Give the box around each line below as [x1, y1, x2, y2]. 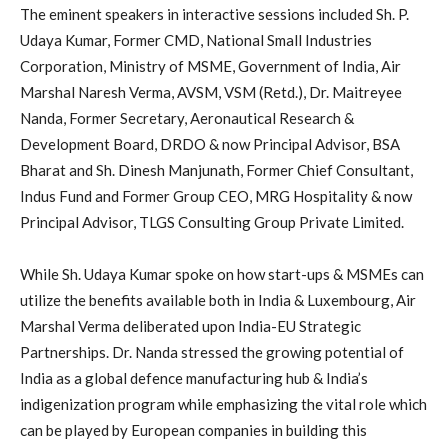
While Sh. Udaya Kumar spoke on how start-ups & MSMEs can [20, 264, 424, 283]
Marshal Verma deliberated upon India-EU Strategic [20, 316, 361, 335]
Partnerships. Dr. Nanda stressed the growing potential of [20, 342, 404, 361]
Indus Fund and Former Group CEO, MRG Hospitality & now [20, 186, 412, 205]
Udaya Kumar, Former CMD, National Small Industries [20, 30, 372, 49]
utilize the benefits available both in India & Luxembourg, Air [20, 290, 416, 309]
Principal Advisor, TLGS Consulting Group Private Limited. [20, 212, 404, 231]
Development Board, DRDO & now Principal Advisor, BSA [20, 134, 400, 153]
